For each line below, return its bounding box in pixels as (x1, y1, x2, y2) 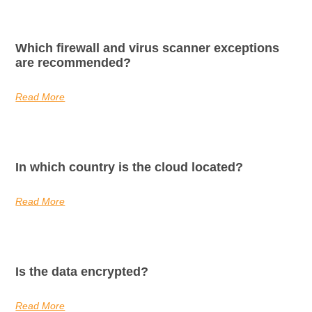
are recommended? (15, 55, 132, 70)
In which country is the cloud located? (15, 159, 244, 174)
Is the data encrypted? (15, 264, 149, 279)
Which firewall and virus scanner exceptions (15, 40, 280, 55)
